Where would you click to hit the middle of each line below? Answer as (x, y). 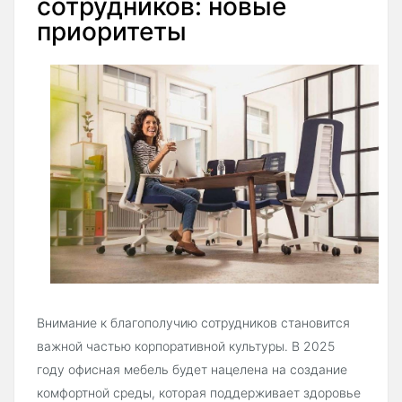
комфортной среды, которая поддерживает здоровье (199, 392)
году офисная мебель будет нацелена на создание (192, 369)
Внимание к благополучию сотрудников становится (193, 322)
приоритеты (112, 31)
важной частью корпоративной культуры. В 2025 (186, 345)
